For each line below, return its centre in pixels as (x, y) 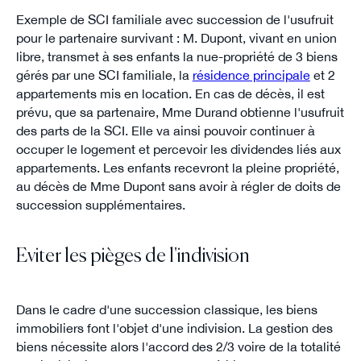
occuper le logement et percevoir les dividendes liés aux (178, 149)
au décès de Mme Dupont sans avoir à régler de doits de (178, 186)
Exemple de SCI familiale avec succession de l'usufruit (174, 19)
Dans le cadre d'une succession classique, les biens (166, 309)
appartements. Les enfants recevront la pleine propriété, (177, 167)
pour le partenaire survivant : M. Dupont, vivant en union (176, 37)
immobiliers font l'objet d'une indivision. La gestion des (174, 328)
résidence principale (251, 75)
